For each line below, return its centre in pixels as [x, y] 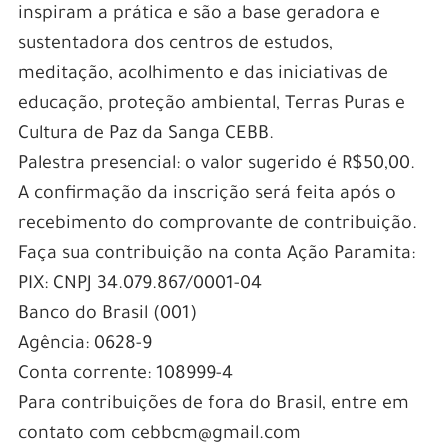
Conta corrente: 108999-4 [125, 375]
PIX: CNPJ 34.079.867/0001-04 [139, 285]
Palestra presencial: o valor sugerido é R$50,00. [216, 165]
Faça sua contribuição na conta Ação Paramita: [216, 255]
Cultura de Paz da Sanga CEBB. [145, 135]
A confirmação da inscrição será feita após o [206, 195]
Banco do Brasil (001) [107, 315]
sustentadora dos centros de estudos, [175, 45]
